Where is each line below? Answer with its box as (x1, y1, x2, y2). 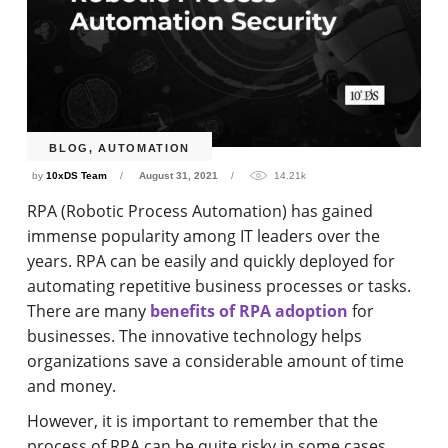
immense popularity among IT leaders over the (27, 224, 381, 247)
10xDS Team (46, 169, 108, 181)
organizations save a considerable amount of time (27, 349, 405, 372)
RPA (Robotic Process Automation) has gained (27, 199, 374, 222)
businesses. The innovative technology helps (27, 324, 363, 347)
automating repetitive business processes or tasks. (27, 274, 412, 297)
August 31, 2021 (139, 169, 219, 181)
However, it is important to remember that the (27, 409, 379, 432)
